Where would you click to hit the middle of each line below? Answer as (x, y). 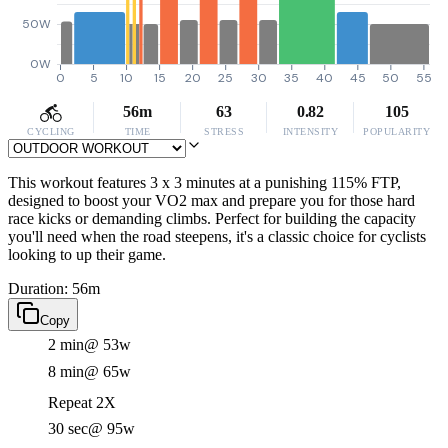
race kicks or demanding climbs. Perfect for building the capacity (212, 218)
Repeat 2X (82, 402)
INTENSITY (310, 131)
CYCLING (51, 131)
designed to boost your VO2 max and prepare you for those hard (211, 200)
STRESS (224, 131)
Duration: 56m (54, 288)
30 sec (68, 428)
